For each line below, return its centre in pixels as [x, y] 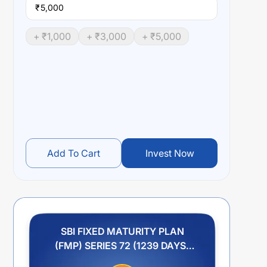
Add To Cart [74, 153]
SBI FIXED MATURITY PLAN [122, 231]
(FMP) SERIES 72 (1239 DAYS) [122, 246]
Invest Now [170, 153]
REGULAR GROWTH [122, 260]
